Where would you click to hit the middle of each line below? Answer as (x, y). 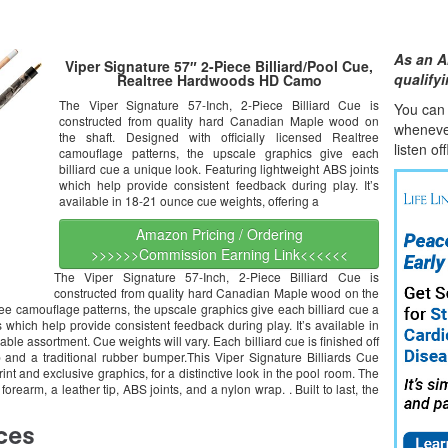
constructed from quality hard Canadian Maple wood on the (216, 292)
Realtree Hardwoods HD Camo (219, 80)
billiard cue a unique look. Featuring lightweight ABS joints (219, 168)
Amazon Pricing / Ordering (219, 234)
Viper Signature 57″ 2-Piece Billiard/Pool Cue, (219, 66)
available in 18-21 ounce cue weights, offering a (189, 200)
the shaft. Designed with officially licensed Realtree (219, 136)
